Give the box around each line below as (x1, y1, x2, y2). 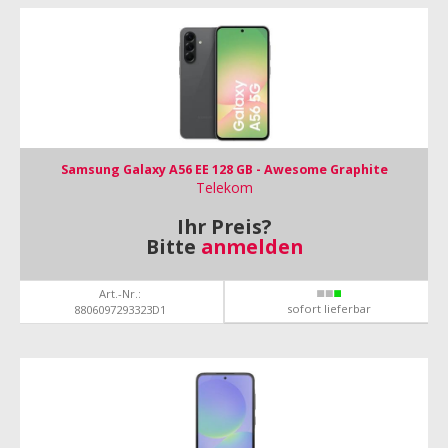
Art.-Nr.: (98, 286, 141, 301)
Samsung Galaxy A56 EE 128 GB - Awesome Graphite (60, 161, 388, 178)
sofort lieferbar (286, 301, 371, 316)
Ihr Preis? (177, 213, 271, 240)
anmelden (200, 233, 303, 260)
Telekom (195, 178, 253, 197)
